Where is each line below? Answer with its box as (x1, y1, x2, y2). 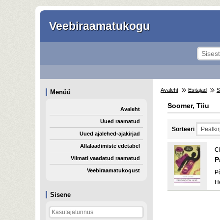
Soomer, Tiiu (167, 102, 209, 110)
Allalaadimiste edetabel (80, 143, 140, 149)
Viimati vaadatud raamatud (71, 155, 140, 161)
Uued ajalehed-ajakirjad (80, 131, 140, 137)
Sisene (50, 191, 71, 198)
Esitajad (188, 87, 207, 93)
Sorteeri (172, 126, 194, 133)
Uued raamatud (100, 118, 140, 124)
